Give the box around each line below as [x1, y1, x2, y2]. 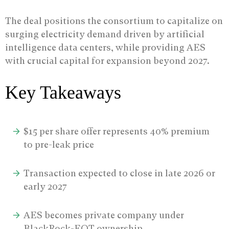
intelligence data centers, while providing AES [5, 41, 205, 53]
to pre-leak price [24, 139, 95, 150]
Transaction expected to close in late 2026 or [24, 168, 216, 179]
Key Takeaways [5, 82, 121, 103]
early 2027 [24, 181, 67, 192]
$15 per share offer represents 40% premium [24, 126, 210, 137]
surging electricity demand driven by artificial [5, 28, 204, 39]
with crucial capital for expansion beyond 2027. [5, 55, 210, 66]
